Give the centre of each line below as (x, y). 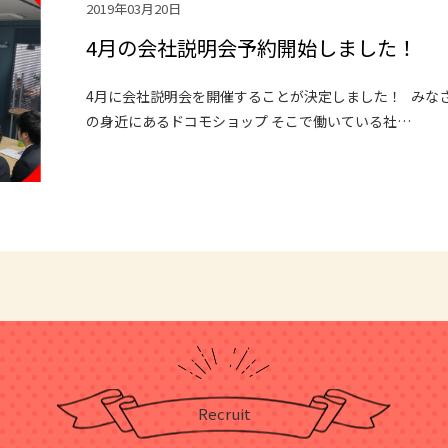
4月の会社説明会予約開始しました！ (252, 48)
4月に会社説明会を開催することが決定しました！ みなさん (249, 96)
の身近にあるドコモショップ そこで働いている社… (249, 121)
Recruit (224, 413)
